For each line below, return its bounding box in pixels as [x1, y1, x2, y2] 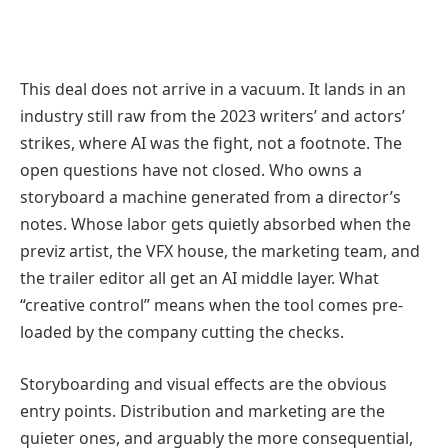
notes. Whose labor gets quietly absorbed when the [20, 213, 411, 236]
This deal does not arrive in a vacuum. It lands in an [20, 78, 406, 101]
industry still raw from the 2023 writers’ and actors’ [20, 105, 405, 128]
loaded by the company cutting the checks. [20, 321, 344, 344]
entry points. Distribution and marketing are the [20, 399, 385, 422]
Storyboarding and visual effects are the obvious [20, 372, 387, 395]
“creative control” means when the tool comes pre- [20, 294, 403, 317]
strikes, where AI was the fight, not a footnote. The [20, 132, 402, 155]
